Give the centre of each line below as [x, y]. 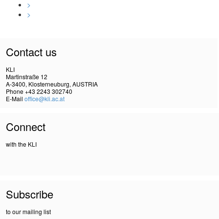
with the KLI [21, 144]
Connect [26, 126]
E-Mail [15, 98]
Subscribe [30, 194]
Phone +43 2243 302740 [39, 91]
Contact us [31, 51]
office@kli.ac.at [44, 98]
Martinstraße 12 [27, 76]
